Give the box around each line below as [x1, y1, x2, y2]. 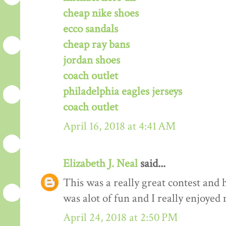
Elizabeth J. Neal [63, 156, 138, 171]
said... [138, 156, 165, 171]
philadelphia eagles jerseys [63, 84, 182, 99]
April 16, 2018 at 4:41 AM [63, 119, 176, 134]
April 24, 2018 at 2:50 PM [63, 210, 178, 225]
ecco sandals [63, 21, 118, 36]
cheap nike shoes [63, 6, 139, 21]
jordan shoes [63, 52, 120, 68]
